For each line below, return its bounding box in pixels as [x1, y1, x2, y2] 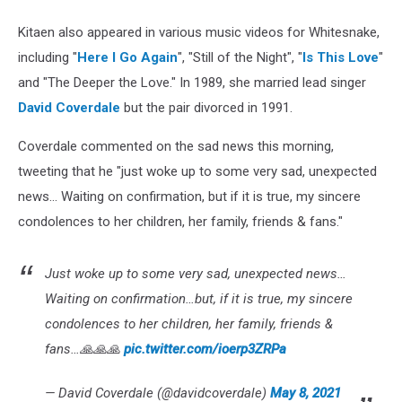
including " [18, 48, 77, 66]
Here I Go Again [77, 48, 178, 66]
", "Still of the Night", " [178, 48, 302, 66]
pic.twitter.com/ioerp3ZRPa [124, 340, 286, 357]
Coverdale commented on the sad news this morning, [18, 137, 334, 154]
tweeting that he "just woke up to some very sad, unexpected [18, 162, 377, 179]
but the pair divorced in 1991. [120, 99, 293, 116]
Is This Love [302, 48, 379, 66]
